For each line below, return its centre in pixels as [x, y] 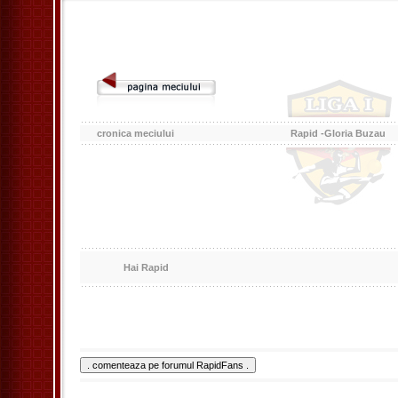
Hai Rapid [133, 267]
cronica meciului [135, 133]
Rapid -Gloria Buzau [338, 133]
